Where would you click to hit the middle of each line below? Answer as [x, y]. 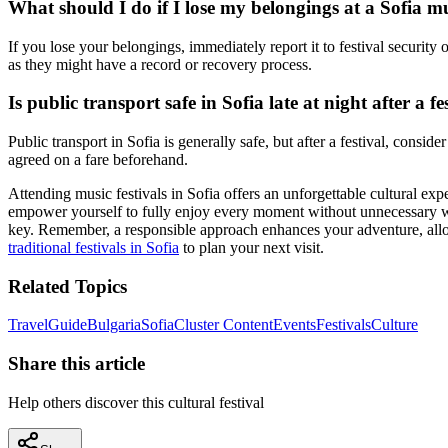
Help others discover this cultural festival [136, 402]
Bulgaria [114, 325]
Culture [394, 325]
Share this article [76, 364]
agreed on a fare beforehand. [98, 160]
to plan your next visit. [251, 248]
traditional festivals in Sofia [93, 248]
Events [294, 325]
